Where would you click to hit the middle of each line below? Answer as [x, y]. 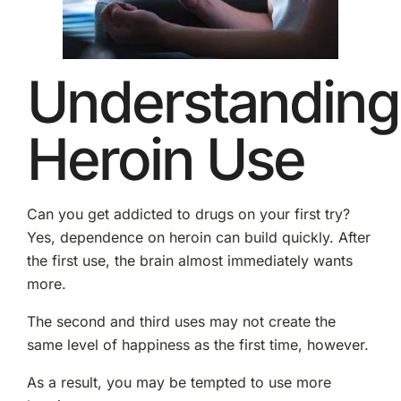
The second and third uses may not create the [181, 321]
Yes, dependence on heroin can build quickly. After [198, 237]
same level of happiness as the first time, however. [197, 344]
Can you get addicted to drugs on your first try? [188, 213]
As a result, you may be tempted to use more [179, 382]
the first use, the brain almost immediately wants [189, 260]
